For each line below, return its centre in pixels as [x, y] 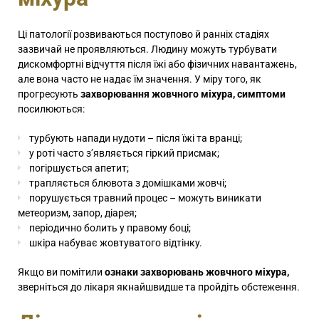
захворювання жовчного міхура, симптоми [183, 94]
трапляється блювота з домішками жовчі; [128, 183]
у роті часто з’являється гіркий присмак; [124, 153]
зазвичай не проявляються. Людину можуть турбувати [147, 49]
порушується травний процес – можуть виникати [145, 198]
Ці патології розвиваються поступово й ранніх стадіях [143, 35]
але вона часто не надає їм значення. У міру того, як [140, 79]
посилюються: [51, 109]
